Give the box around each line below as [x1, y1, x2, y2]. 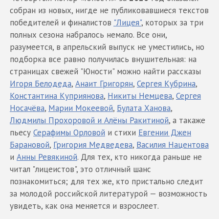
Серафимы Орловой [33, 127, 105, 138]
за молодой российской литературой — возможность [10, 188, 207, 199]
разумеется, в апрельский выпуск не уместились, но [10, 41, 204, 52]
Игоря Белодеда [10, 78, 71, 89]
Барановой [10, 139, 49, 150]
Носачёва [10, 102, 44, 113]
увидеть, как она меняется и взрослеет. [10, 200, 159, 211]
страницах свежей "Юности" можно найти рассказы [10, 66, 201, 77]
